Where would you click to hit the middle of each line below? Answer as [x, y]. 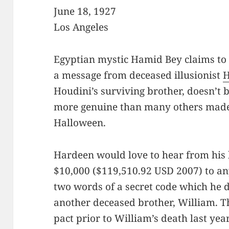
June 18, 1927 [85, 11]
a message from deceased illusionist [139, 75]
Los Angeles [81, 27]
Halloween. [80, 122]
